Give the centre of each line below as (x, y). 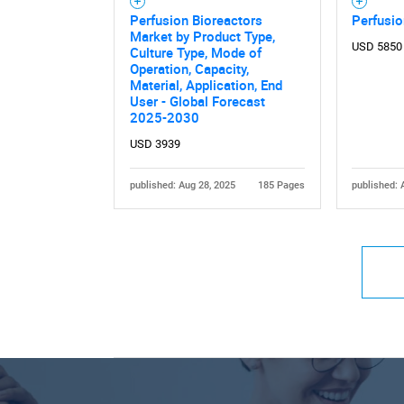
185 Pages (282, 186)
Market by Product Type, (202, 37)
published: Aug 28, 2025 (182, 186)
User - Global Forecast (197, 101)
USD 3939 (155, 144)
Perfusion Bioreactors (196, 20)
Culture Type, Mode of (195, 53)
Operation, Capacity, (189, 69)
